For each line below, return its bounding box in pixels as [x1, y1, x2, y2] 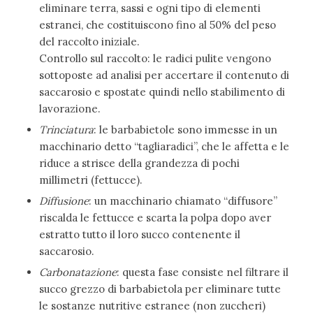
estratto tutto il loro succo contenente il [38, 227, 240, 241]
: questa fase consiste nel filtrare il [116, 265, 289, 279]
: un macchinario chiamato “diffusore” [88, 194, 277, 208]
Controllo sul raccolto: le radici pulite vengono [38, 51, 271, 65]
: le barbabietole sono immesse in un [93, 122, 277, 136]
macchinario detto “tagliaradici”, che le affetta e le [38, 139, 289, 153]
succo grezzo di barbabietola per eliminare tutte [38, 282, 281, 296]
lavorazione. [38, 101, 101, 115]
